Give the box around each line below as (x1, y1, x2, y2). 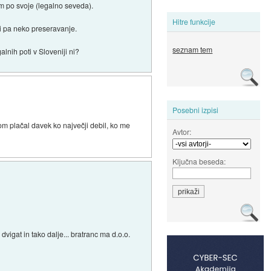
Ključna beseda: (172, 155, 226, 166)
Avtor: (172, 126, 192, 137)
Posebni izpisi (172, 104, 219, 115)
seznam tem (172, 44, 213, 55)
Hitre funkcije (172, 16, 216, 27)
